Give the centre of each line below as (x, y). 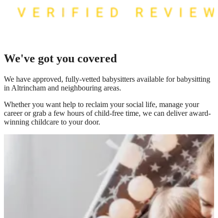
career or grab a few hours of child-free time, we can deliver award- (107, 113)
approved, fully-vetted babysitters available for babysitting (121, 79)
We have (18, 79)
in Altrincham (25, 88)
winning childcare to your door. (52, 122)
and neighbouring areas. (83, 88)
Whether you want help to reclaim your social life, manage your (101, 104)
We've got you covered (60, 58)
